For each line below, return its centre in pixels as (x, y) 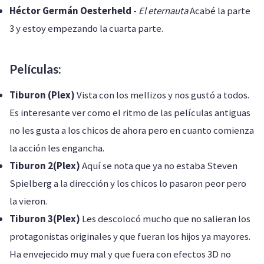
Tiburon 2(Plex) (45, 166)
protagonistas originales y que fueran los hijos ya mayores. (130, 236)
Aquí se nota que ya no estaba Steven (159, 166)
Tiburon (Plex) (42, 95)
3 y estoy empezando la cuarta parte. (86, 28)
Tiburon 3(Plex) (45, 219)
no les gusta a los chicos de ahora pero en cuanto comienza (132, 130)
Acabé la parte (219, 11)
